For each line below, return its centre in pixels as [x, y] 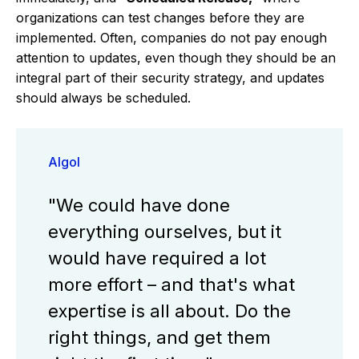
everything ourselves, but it [165, 232]
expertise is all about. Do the [169, 311]
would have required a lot [157, 258]
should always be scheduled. [103, 97]
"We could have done [139, 206]
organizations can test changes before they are [160, 17]
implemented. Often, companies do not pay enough [171, 37]
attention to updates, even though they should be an [176, 57]
